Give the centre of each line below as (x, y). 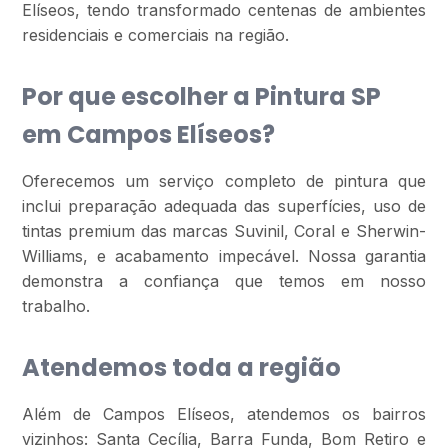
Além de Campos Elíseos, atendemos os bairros (224, 414)
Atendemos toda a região (182, 367)
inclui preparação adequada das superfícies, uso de (224, 206)
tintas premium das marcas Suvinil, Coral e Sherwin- (224, 231)
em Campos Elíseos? (149, 134)
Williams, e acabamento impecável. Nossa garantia (224, 256)
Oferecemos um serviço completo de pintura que (224, 181)
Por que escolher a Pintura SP (202, 96)
